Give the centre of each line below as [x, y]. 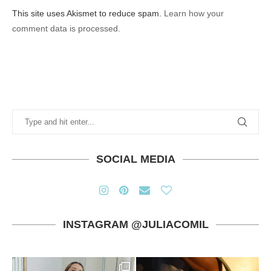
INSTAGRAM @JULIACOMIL [135, 224]
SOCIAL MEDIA [135, 159]
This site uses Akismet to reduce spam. [88, 13]
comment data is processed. [66, 28]
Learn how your [194, 13]
